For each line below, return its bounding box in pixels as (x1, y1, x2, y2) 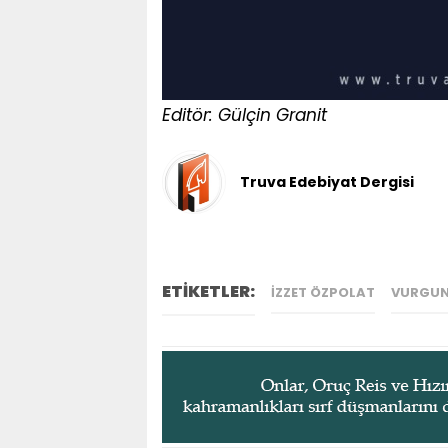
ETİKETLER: (162, 280, 255, 303)
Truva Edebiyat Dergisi (240, 171, 414, 192)
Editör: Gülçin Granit (162, 103, 327, 127)
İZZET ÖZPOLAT (271, 283, 375, 302)
